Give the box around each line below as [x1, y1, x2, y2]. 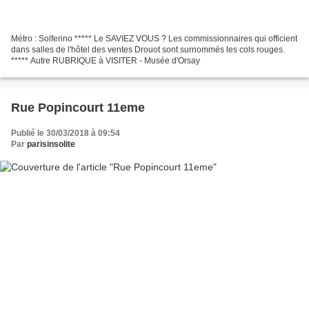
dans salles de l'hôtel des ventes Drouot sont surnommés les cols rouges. [11, 44, 285, 54]
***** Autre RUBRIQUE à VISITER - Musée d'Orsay [11, 55, 200, 66]
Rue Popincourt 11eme [11, 100, 145, 114]
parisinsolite [27, 139, 75, 149]
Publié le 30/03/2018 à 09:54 [11, 128, 120, 138]
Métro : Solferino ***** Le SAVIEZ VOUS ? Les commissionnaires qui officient [11, 33, 297, 43]
